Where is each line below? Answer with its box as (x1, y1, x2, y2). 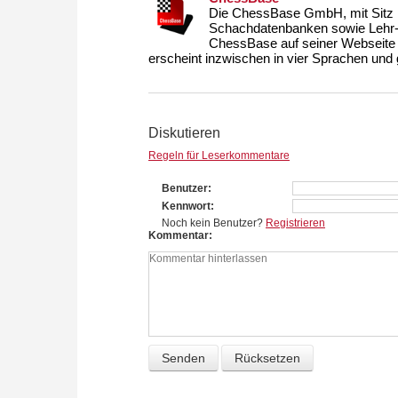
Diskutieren (148, 125, 220, 141)
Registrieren (266, 217, 325, 230)
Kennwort (162, 200, 211, 213)
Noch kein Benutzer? (162, 217, 266, 230)
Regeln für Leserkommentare (148, 149, 290, 163)
